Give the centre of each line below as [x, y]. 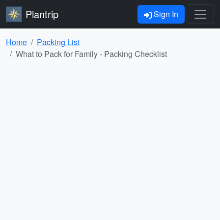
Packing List [58, 42]
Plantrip [42, 14]
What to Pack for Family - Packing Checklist [91, 54]
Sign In [165, 14]
